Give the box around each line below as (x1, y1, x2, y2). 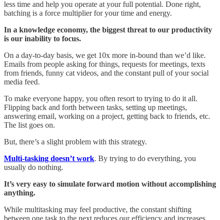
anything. (4, 188, 35, 197)
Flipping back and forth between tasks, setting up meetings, (4, 103, 187, 111)
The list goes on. (4, 120, 55, 129)
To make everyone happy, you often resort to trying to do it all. (4, 94, 197, 103)
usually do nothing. (4, 163, 65, 171)
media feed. (4, 77, 40, 86)
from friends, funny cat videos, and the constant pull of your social (4, 68, 209, 77)
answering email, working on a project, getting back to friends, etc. (4, 111, 210, 120)
